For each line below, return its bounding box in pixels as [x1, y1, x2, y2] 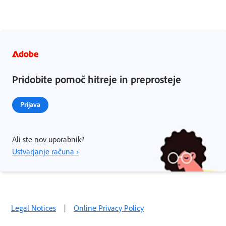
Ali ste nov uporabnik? [12, 134, 84, 145]
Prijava [20, 100, 40, 109]
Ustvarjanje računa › [12, 146, 79, 157]
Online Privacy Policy [74, 203, 144, 213]
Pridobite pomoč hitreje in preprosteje [12, 73, 181, 86]
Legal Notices [11, 203, 56, 213]
